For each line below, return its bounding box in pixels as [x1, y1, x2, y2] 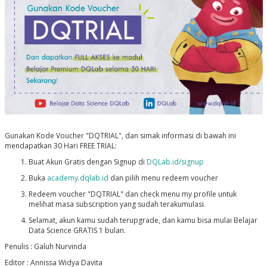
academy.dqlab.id [46, 173, 108, 184]
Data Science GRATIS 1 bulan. [28, 225, 126, 236]
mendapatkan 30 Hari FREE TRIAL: [4, 141, 117, 151]
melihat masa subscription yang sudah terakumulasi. [28, 199, 207, 210]
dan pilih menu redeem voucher [108, 173, 220, 184]
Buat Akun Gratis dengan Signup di [28, 157, 147, 167]
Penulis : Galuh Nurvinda [4, 241, 86, 252]
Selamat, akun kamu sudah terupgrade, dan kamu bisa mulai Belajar [28, 215, 257, 226]
